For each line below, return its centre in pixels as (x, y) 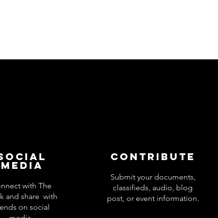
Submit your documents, (153, 177)
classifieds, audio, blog (153, 188)
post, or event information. (153, 198)
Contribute (153, 156)
